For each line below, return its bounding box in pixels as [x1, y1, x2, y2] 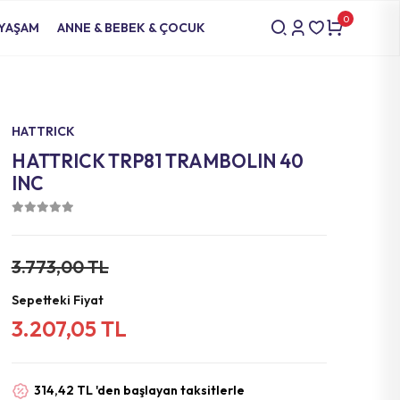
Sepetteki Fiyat [11, 292, 104, 308]
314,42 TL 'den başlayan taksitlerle [33, 382, 245, 398]
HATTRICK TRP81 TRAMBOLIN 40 [11, 149, 304, 172]
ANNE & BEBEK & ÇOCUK [57, 20, 205, 36]
